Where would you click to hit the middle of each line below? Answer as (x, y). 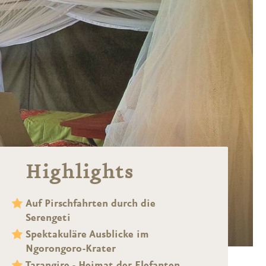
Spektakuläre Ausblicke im (87, 234)
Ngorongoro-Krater (70, 248)
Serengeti (48, 218)
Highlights (79, 172)
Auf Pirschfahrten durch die (90, 203)
